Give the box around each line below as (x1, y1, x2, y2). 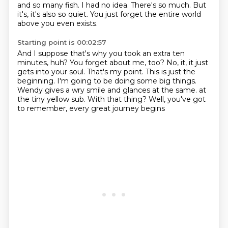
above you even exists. (17, 19, 98, 28)
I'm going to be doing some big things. (56, 76, 196, 85)
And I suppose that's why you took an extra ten (17, 49, 185, 58)
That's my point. (87, 67, 146, 76)
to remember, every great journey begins (17, 104, 165, 113)
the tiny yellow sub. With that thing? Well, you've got (17, 95, 206, 104)
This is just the (145, 67, 195, 76)
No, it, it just (166, 58, 208, 67)
